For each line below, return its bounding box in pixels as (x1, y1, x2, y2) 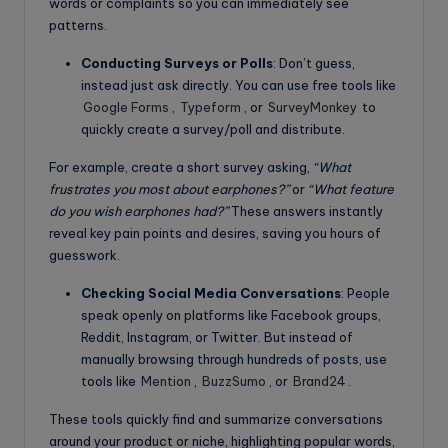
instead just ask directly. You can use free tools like (81, 76, 396, 93)
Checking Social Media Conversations (81, 284, 341, 301)
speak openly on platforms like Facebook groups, (81, 306, 381, 323)
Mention (141, 372, 192, 389)
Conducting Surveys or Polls (81, 54, 273, 71)
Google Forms (83, 98, 170, 115)
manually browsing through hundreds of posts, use (81, 350, 387, 367)
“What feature (308, 180, 394, 197)
